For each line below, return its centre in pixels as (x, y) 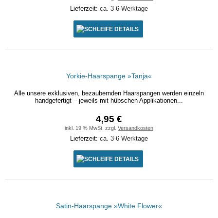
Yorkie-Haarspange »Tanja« (109, 76)
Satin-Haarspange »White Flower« (109, 206)
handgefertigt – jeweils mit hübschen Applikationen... (109, 100)
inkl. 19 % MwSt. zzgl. (91, 128)
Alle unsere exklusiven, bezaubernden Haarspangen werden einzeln (109, 93)
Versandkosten (136, 128)
